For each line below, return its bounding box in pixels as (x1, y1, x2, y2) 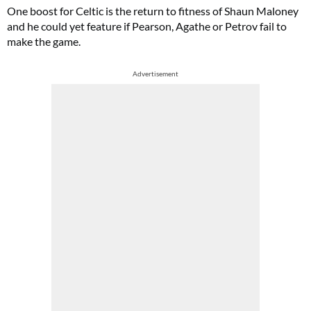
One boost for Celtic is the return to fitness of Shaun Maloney (7, 4, 299, 17)
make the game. (7, 35, 81, 48)
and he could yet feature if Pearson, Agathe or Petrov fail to (7, 19, 287, 33)
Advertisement (133, 69, 178, 78)
